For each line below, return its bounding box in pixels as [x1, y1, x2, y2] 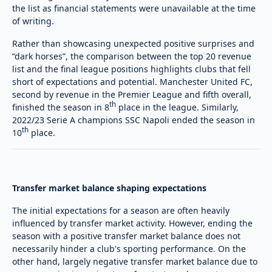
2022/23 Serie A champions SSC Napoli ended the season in [12, 114, 255, 126]
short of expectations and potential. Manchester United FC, [12, 75, 253, 87]
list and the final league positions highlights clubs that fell [12, 63, 251, 75]
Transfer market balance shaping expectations [12, 182, 206, 194]
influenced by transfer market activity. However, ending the [12, 217, 253, 229]
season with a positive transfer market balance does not [12, 229, 240, 242]
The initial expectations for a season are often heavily [12, 204, 229, 216]
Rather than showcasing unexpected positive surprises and [12, 37, 254, 49]
